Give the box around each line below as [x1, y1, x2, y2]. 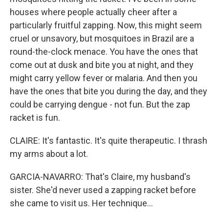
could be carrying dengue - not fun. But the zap [10, 99, 190, 109]
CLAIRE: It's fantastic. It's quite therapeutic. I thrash [10, 135, 207, 146]
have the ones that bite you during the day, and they [10, 86, 207, 96]
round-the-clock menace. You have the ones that [10, 46, 198, 57]
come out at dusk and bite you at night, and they [10, 60, 194, 70]
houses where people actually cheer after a [10, 7, 177, 17]
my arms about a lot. [10, 149, 88, 159]
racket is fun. [10, 112, 60, 123]
